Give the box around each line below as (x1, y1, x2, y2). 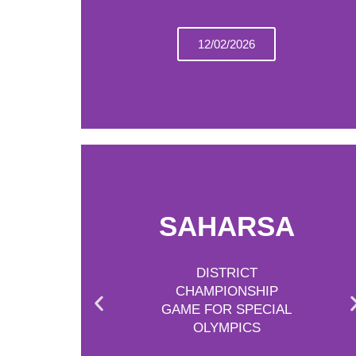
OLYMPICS (192, 320, 261, 335)
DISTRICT (195, 265, 257, 281)
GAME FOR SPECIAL (161, 302, 292, 317)
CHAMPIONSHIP (175, 284, 278, 299)
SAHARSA (158, 211, 295, 242)
